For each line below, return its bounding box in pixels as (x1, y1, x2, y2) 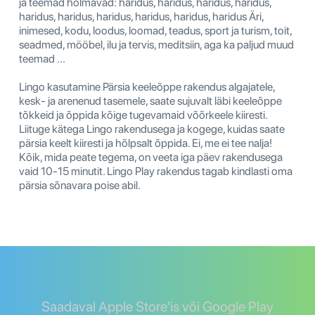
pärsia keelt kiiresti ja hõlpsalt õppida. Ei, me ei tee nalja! (19, 136, 272, 150)
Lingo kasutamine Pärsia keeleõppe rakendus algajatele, (19, 79, 275, 94)
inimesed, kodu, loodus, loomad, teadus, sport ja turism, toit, (19, 23, 292, 37)
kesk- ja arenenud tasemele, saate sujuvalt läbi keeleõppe (19, 94, 282, 108)
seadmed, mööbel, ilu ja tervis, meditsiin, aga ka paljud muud (19, 37, 294, 51)
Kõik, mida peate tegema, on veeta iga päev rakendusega (19, 150, 283, 164)
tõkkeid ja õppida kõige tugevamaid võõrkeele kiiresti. (19, 108, 267, 122)
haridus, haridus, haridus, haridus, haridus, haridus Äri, (19, 9, 264, 23)
